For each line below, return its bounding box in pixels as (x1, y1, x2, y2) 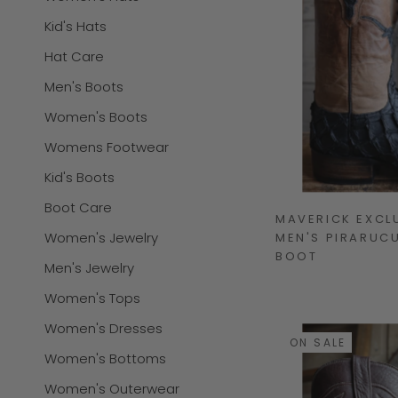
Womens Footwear (44, 138, 169, 157)
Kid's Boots (44, 168, 115, 187)
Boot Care (44, 198, 112, 218)
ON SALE (290, 335, 346, 351)
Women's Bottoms (44, 349, 166, 369)
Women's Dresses (44, 319, 163, 338)
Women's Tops (44, 289, 140, 308)
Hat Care (44, 47, 104, 67)
